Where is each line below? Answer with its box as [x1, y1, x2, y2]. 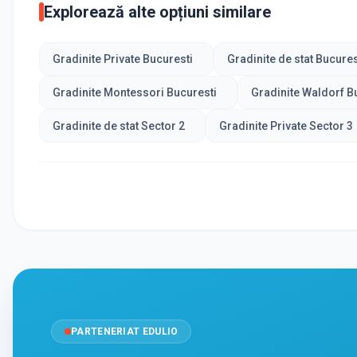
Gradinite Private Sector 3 [218, 119, 353, 132]
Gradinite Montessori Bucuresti [53, 85, 217, 99]
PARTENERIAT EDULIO [71, 325, 178, 337]
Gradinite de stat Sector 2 [53, 119, 185, 132]
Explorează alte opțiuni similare [44, 2, 271, 22]
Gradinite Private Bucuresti [53, 52, 193, 65]
